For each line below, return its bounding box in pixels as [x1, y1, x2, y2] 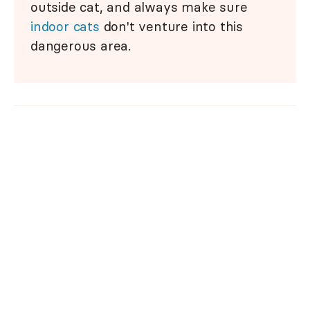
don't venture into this [99, 18, 244, 35]
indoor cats [30, 18, 100, 35]
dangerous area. [30, 37, 131, 55]
